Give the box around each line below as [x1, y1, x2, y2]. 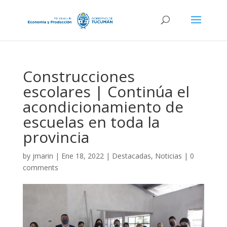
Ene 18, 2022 [61, 151, 104, 161]
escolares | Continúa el [22, 81, 190, 102]
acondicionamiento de [22, 96, 183, 117]
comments [22, 163, 58, 172]
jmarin [32, 151, 53, 161]
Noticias [155, 151, 182, 161]
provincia [22, 127, 89, 147]
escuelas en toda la [22, 111, 160, 132]
